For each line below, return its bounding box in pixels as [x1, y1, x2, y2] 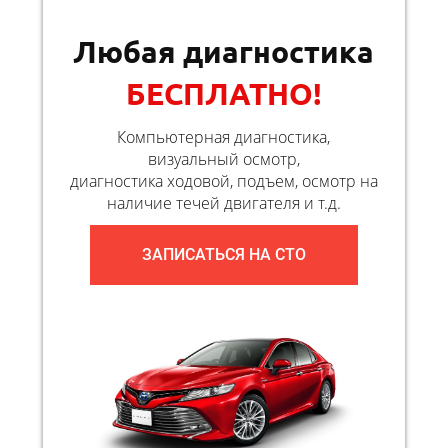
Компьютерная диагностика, [117, 126, 331, 149]
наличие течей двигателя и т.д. [106, 192, 341, 215]
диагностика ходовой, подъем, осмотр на [69, 170, 378, 193]
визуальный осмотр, [147, 148, 300, 171]
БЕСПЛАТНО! [125, 74, 322, 112]
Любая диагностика [73, 32, 375, 70]
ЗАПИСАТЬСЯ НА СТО [141, 245, 306, 265]
